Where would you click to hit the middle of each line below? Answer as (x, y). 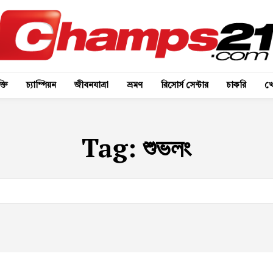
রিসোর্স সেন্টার (185, 85)
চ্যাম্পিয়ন (41, 85)
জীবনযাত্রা (91, 85)
